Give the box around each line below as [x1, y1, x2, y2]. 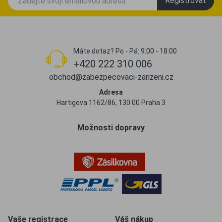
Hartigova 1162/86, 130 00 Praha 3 [56, 99, 166, 107]
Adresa [99, 88, 123, 96]
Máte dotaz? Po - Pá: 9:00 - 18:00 [73, 47, 177, 55]
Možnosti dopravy [77, 123, 145, 132]
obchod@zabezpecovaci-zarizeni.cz [49, 72, 173, 82]
